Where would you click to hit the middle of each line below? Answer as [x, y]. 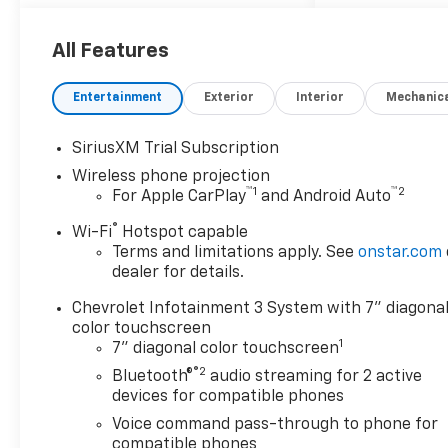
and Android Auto [324, 197]
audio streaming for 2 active [314, 377]
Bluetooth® [153, 377]
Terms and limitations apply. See [235, 253]
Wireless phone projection [171, 177]
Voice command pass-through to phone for [275, 425]
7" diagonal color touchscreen [226, 349]
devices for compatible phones [228, 397]
